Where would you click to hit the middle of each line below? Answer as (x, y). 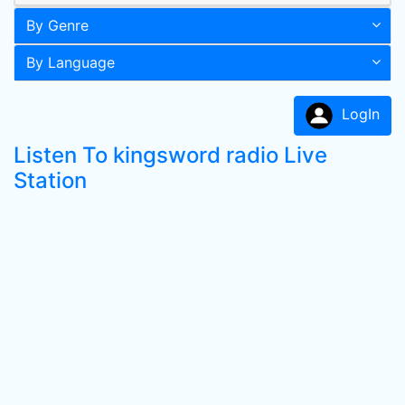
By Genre (57, 25)
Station (50, 180)
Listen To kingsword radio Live (170, 155)
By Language (71, 62)
